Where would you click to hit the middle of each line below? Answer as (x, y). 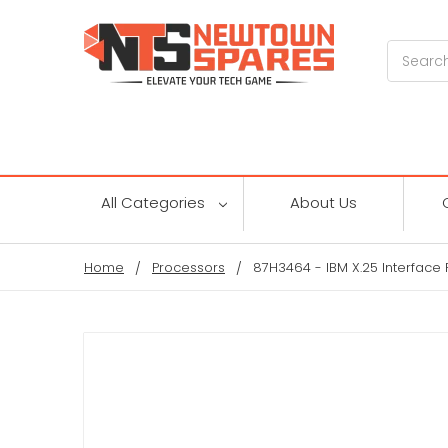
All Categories (154, 202)
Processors (188, 267)
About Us (323, 202)
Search (412, 50)
